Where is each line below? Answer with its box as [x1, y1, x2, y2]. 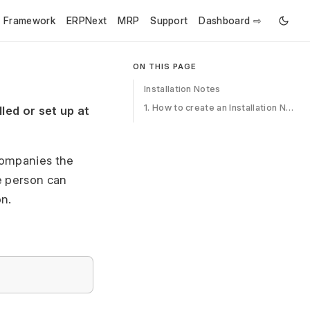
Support [150, 15, 188, 26]
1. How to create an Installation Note [285, 102, 293, 113]
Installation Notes [143, 83, 221, 94]
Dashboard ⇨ [199, 15, 262, 26]
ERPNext [66, 15, 107, 26]
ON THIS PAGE [132, 62, 197, 71]
